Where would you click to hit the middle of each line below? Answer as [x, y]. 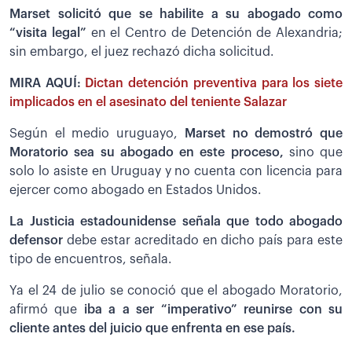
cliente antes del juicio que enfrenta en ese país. [152, 329]
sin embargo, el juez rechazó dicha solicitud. [142, 52]
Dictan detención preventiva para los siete [214, 84]
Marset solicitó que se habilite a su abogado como [176, 15]
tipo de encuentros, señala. [91, 260]
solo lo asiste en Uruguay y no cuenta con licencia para [176, 172]
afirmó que [47, 310]
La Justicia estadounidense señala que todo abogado [176, 222]
